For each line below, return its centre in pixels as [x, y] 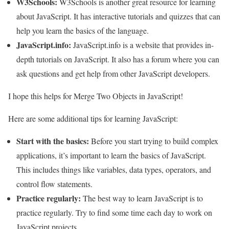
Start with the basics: [53, 141]
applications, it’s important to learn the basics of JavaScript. [111, 155]
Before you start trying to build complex [154, 141]
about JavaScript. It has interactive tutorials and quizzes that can [118, 16]
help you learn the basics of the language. [83, 30]
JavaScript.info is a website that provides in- [142, 44]
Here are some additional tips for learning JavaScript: [93, 118]
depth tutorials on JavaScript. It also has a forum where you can [118, 59]
